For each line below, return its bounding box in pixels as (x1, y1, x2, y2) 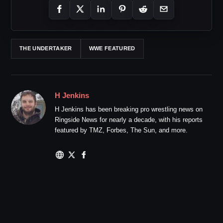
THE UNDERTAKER (19, 45, 72, 51)
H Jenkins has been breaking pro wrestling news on (55, 105, 203, 113)
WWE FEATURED (89, 45, 135, 51)
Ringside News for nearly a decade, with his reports (55, 115, 203, 123)
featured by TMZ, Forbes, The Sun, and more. (55, 126, 188, 134)
